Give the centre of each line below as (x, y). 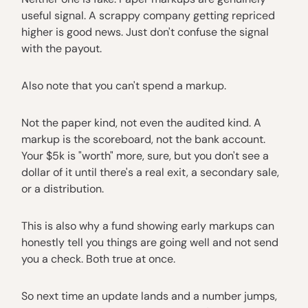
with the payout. (62, 48)
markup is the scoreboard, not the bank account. (143, 139)
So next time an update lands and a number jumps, (149, 296)
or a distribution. (63, 188)
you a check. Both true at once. (98, 258)
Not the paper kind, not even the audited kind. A (141, 122)
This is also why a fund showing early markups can (148, 225)
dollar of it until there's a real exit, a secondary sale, (150, 172)
